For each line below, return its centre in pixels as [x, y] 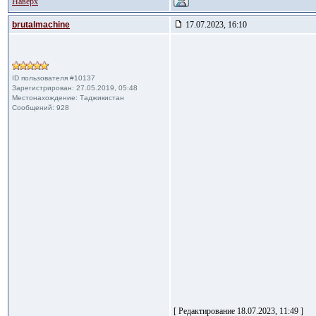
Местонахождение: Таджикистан [68, 98]
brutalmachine [41, 25]
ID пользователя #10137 [54, 78]
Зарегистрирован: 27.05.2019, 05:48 [75, 88]
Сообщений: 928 [41, 108]
